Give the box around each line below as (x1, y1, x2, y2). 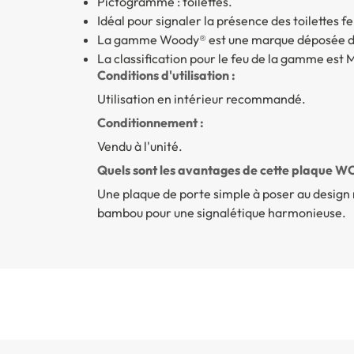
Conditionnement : (96, 115, 204, 131)
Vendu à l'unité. (96, 138, 183, 155)
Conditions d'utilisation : (96, 67, 235, 84)
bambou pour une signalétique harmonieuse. (96, 205, 351, 221)
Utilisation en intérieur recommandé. (96, 91, 306, 107)
